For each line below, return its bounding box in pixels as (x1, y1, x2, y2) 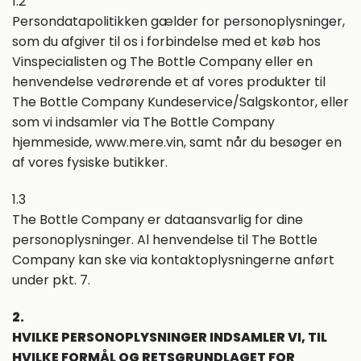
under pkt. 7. (12, 271, 90, 290)
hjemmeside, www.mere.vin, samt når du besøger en (12, 133, 342, 152)
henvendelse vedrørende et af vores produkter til (12, 73, 326, 92)
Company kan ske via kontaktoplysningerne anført (12, 251, 334, 270)
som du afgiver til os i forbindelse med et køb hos (12, 32, 321, 52)
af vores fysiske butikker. (12, 153, 168, 172)
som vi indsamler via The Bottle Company (12, 113, 275, 132)
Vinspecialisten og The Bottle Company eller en (12, 52, 313, 72)
